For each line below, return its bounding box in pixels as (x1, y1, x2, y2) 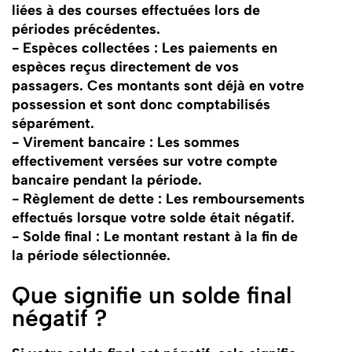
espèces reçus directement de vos (11, 58, 239, 75)
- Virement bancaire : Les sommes (11, 134, 240, 151)
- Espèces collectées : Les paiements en (11, 39, 277, 57)
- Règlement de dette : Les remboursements (11, 190, 305, 207)
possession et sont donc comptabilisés (11, 96, 270, 113)
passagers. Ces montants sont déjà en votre (11, 77, 304, 94)
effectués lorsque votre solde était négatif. (11, 209, 295, 226)
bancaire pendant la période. (11, 171, 202, 189)
